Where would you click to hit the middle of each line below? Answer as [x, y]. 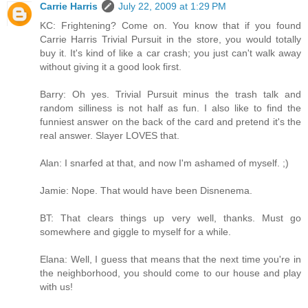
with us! [56, 286]
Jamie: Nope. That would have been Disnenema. [146, 190]
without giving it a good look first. [111, 66]
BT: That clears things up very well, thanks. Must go [170, 218]
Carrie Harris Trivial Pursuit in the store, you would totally [170, 39]
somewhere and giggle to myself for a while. [135, 231]
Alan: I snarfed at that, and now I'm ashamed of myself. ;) [164, 163]
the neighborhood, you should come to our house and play [170, 273]
